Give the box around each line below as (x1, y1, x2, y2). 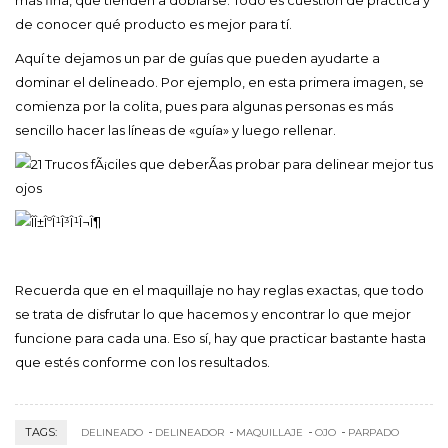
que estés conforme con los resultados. (15, 353, 270, 370)
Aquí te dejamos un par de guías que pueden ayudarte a (15, 49, 380, 66)
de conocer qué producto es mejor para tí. (15, 15, 292, 32)
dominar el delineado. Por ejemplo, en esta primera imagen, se (15, 73, 424, 90)
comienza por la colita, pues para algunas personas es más (15, 97, 393, 114)
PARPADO (348, 425, 399, 439)
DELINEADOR (155, 425, 224, 439)
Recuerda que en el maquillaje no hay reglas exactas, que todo (15, 281, 424, 298)
